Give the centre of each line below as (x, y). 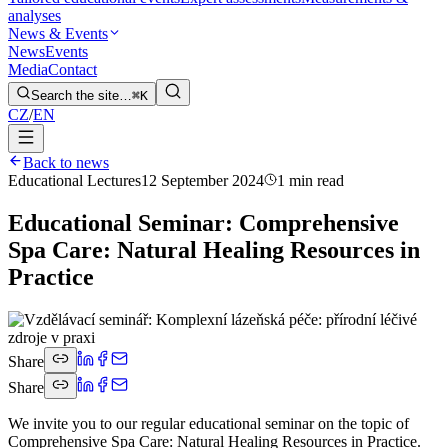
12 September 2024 (202, 181)
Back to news (66, 163)
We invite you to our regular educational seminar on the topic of (208, 423)
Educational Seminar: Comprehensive (203, 222)
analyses (34, 16)
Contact (72, 70)
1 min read (310, 181)
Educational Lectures (74, 181)
